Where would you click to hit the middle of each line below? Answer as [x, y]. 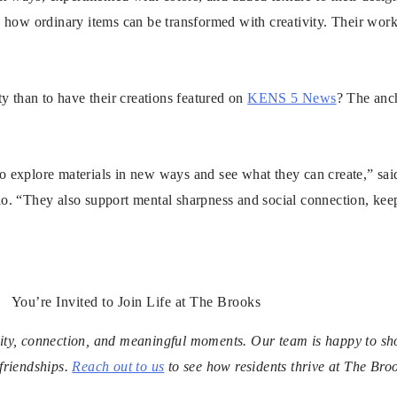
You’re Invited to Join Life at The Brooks [136, 302]
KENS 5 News [292, 98]
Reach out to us [118, 367]
